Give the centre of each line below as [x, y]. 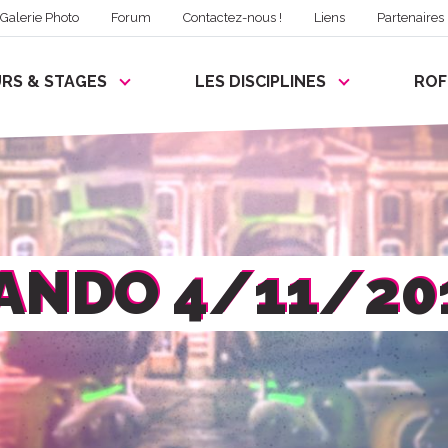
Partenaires [411, 18]
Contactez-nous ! [233, 18]
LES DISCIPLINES [260, 82]
